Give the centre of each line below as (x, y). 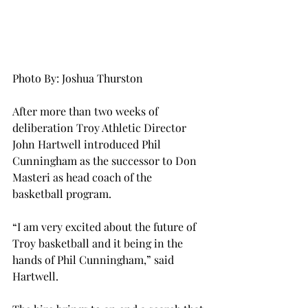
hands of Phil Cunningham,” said (95, 260)
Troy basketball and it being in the (99, 243)
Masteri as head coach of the (84, 177)
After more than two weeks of (87, 111)
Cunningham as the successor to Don (106, 161)
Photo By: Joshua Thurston (78, 78)
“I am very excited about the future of (106, 227)
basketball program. (62, 194)
